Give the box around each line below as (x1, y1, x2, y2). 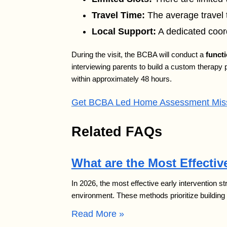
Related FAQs (71, 124, 162, 140)
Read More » (71, 209, 124, 219)
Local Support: (91, 26, 156, 37)
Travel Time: (91, 10, 145, 21)
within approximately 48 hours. (71, 74, 172, 84)
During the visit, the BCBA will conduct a (71, 50, 206, 59)
